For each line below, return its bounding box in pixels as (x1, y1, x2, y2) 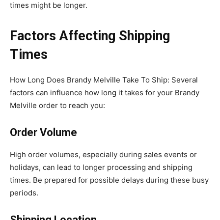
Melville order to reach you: (10, 100, 105, 110)
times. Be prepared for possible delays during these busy (10, 175, 209, 185)
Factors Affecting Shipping (10, 27, 170, 44)
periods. (10, 188, 38, 197)
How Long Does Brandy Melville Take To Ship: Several (10, 75, 198, 84)
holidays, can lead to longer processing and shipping (10, 162, 192, 172)
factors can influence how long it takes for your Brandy (10, 87, 199, 97)
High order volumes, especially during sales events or (10, 149, 197, 159)
